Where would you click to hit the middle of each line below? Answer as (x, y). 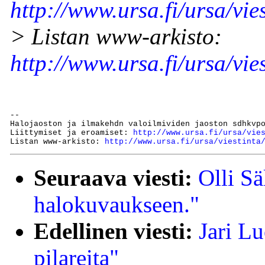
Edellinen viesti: (113, 231)
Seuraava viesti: (113, 178)
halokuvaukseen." (117, 205)
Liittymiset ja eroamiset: (72, 132)
